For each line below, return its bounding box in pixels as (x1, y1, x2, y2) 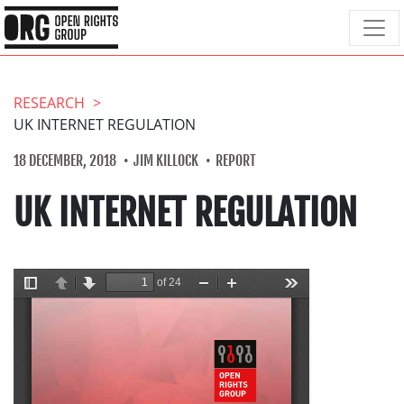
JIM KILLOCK (133, 151, 198, 170)
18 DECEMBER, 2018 (14, 151, 116, 170)
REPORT (216, 151, 256, 170)
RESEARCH (14, 93, 85, 113)
